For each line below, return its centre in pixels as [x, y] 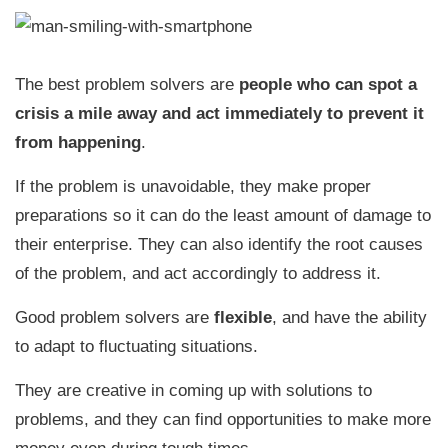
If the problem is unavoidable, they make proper [193, 186]
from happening [78, 142]
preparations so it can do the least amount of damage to [223, 215]
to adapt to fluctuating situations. [136, 346]
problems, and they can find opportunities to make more [223, 419]
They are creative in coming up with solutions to [193, 390]
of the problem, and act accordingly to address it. [198, 273]
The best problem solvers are [127, 84]
